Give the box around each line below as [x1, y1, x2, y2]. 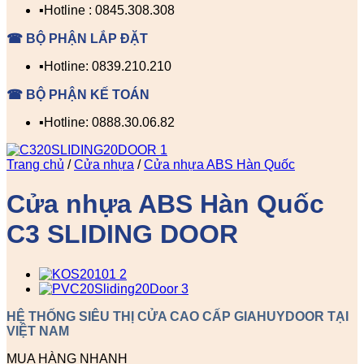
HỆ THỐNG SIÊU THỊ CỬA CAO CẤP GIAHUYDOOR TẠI [6, 309, 349, 323]
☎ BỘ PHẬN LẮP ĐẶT [6, 31, 148, 45]
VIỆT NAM [6, 323, 69, 338]
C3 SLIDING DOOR [6, 219, 238, 249]
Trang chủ [6, 157, 64, 171]
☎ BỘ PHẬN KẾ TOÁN [6, 87, 149, 102]
